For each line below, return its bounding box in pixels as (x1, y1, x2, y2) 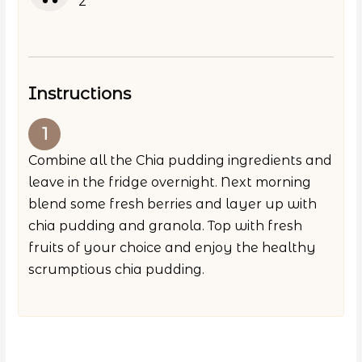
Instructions (28, 82, 132, 103)
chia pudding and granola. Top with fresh (28, 217, 303, 234)
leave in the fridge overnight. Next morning (28, 174, 312, 190)
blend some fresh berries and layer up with (28, 196, 318, 212)
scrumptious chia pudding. (28, 261, 205, 277)
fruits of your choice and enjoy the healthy (28, 239, 317, 255)
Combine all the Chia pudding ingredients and (28, 152, 333, 168)
